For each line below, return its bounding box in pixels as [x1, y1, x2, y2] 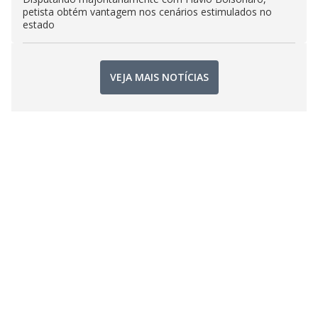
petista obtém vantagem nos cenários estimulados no [23, 4, 272, 18]
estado [23, 17, 55, 31]
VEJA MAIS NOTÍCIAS [109, 70, 209, 84]
